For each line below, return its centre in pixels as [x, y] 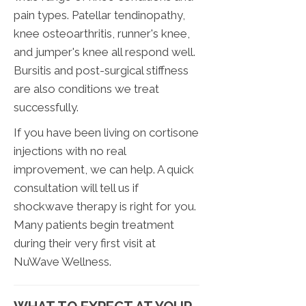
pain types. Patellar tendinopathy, [99, 15]
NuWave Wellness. [62, 262]
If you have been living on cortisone [106, 133]
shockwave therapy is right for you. [105, 207]
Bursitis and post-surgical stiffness [101, 71]
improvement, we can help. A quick [104, 170]
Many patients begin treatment [94, 225]
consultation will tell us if [76, 188]
